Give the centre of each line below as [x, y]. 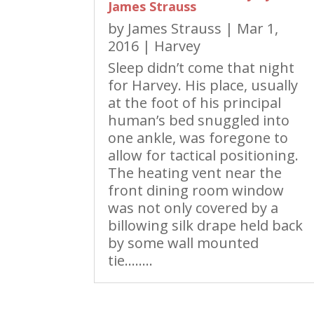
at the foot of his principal [195, 103]
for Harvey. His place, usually [203, 86]
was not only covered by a [193, 208]
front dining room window [196, 191]
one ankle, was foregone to [198, 138]
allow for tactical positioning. [204, 156]
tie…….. [131, 261]
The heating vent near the [195, 173]
